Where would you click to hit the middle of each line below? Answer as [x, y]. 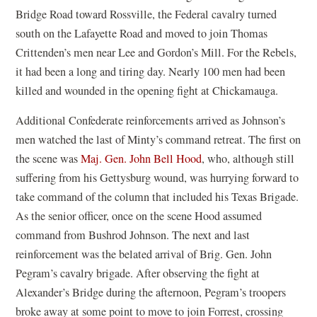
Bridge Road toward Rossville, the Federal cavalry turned [146, 14]
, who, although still [248, 158]
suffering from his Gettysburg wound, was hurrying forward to [157, 177]
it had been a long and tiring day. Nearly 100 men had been [151, 71]
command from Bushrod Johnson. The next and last [133, 235]
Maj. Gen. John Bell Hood [142, 158]
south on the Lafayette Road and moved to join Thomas [142, 33]
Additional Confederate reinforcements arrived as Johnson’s [151, 120]
